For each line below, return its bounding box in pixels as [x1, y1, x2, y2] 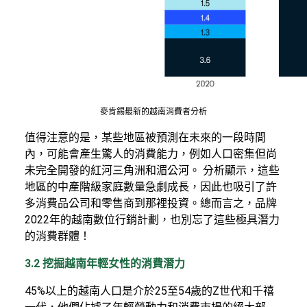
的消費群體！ [25, 229, 90, 243]
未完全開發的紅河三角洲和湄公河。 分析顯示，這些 [25, 163, 280, 177]
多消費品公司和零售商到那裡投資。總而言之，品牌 [25, 196, 277, 210]
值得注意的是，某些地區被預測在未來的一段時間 [25, 130, 266, 144]
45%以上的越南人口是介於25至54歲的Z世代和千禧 [25, 284, 274, 297]
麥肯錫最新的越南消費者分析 [100, 106, 207, 116]
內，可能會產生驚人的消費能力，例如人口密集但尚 [25, 147, 277, 160]
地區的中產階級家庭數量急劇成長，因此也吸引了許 [25, 180, 277, 193]
